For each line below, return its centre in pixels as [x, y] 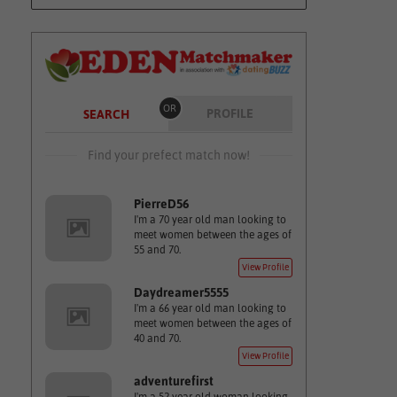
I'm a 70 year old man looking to [210, 220]
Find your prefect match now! [168, 155]
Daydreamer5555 [181, 292]
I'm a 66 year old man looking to [210, 308]
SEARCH [106, 114]
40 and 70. [157, 339]
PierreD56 [161, 204]
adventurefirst [173, 381]
